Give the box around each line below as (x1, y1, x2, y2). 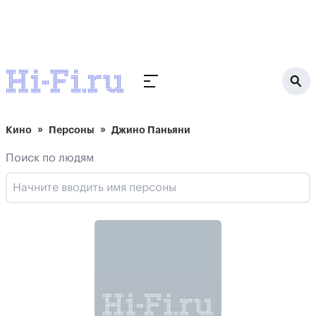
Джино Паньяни (111, 125, 190, 135)
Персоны (49, 125, 95, 135)
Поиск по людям (6, 152, 94, 164)
